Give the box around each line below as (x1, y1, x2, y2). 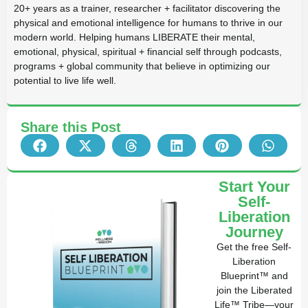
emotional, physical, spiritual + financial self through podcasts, (14, 45, 282, 57)
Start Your (218, 178, 290, 196)
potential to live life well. (14, 74, 116, 86)
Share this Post (21, 120, 121, 135)
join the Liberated (216, 285, 292, 296)
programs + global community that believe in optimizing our (14, 60, 270, 71)
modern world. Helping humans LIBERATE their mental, (14, 31, 255, 43)
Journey (225, 223, 283, 241)
